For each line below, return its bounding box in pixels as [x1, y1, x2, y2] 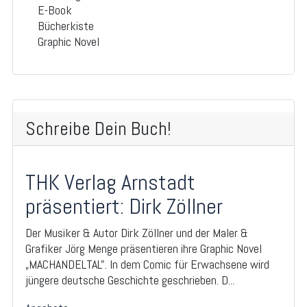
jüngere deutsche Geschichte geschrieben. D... [25, 272, 234, 288]
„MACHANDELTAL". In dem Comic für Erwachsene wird [25, 256, 269, 273]
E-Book [38, 2, 72, 19]
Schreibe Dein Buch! [25, 116, 171, 141]
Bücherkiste [38, 18, 94, 34]
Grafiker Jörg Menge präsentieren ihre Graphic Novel [25, 241, 262, 257]
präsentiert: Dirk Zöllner [25, 193, 223, 221]
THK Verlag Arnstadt [25, 169, 195, 197]
